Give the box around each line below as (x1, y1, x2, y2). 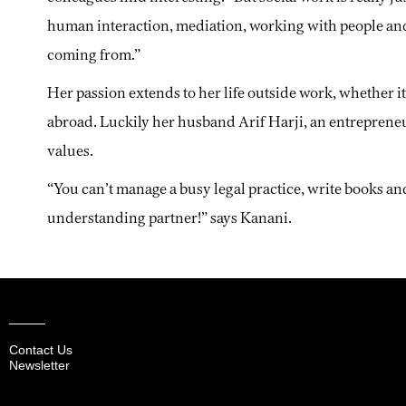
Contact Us (9, 342, 72, 357)
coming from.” (47, 43, 140, 66)
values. (47, 139, 93, 162)
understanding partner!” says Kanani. (47, 206, 292, 229)
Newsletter (9, 357, 70, 372)
